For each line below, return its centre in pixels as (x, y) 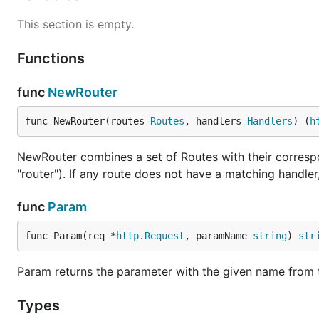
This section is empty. (75, 24)
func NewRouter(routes (88, 121)
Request (164, 236)
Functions (53, 58)
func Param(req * (70, 236)
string (270, 236)
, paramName (219, 236)
